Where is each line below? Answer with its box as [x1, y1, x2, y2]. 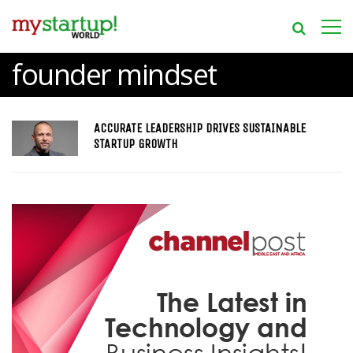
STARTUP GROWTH [93, 136, 178, 151]
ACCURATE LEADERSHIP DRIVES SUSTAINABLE [93, 121, 306, 136]
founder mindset [12, 55, 217, 94]
